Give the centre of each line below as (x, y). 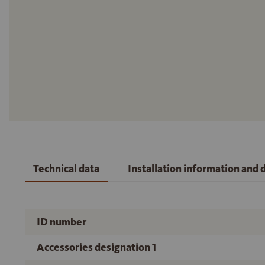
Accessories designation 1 (96, 247)
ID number (62, 222)
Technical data (66, 169)
